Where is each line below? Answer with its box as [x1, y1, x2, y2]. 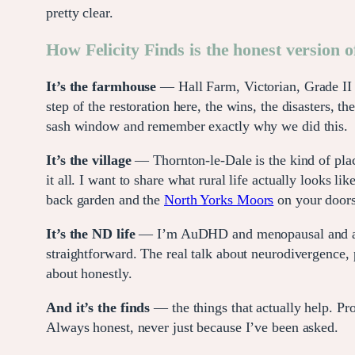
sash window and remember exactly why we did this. [46, 117, 349, 134]
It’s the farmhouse [46, 78, 161, 94]
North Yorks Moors [164, 191, 274, 208]
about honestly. [46, 265, 132, 281]
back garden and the [46, 191, 164, 208]
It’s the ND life [46, 225, 136, 242]
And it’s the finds [46, 299, 151, 315]
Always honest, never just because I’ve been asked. [46, 319, 338, 335]
